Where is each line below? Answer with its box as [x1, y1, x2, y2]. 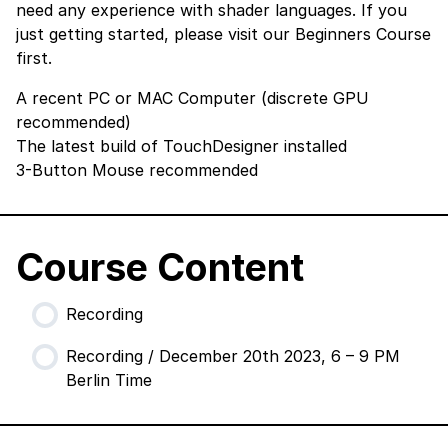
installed [279, 136, 347, 157]
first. [16, 48, 52, 69]
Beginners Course [295, 24, 431, 45]
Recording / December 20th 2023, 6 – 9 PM [66, 346, 400, 367]
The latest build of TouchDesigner [16, 136, 279, 157]
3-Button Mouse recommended [16, 160, 258, 181]
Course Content [16, 244, 304, 291]
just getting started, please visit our [16, 24, 295, 45]
